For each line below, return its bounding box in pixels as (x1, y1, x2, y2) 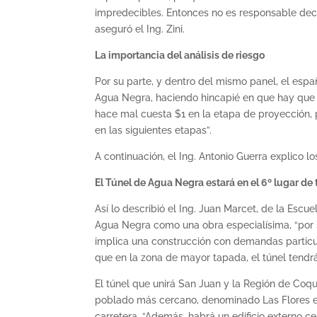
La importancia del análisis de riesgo (95, 49, 265, 61)
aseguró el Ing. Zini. (95, 23, 185, 35)
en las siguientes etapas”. (95, 124, 212, 136)
